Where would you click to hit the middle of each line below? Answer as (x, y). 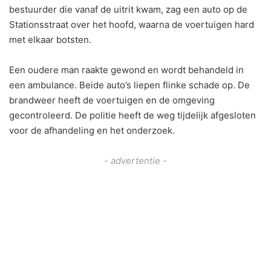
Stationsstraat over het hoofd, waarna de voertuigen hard (132, 24)
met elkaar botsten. (50, 39)
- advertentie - (135, 160)
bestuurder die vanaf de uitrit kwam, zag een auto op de (128, 9)
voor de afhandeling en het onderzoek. (92, 130)
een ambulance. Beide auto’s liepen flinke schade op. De (129, 85)
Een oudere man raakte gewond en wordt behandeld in (126, 70)
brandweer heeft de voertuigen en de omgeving (112, 100)
